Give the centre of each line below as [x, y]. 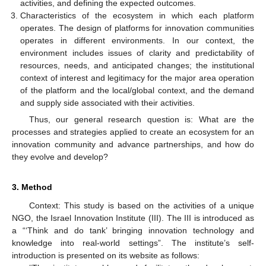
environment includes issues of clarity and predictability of [137, 53]
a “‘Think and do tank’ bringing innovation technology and [133, 230]
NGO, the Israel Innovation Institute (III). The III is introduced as [133, 218]
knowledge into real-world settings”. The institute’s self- [133, 243]
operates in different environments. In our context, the [137, 40]
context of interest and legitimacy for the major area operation [137, 77]
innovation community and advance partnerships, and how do [133, 144]
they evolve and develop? [60, 156]
